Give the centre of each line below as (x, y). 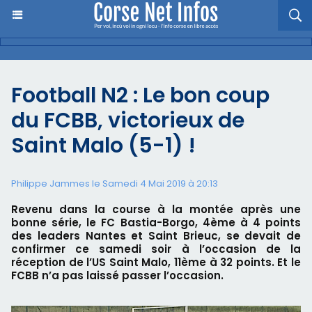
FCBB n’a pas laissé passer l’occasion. (117, 275)
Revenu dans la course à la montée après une (156, 209)
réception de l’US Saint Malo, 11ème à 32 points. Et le (156, 262)
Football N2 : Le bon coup (140, 95)
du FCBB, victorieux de (128, 120)
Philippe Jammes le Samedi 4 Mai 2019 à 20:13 (115, 184)
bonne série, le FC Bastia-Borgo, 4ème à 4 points (156, 223)
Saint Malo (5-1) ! (103, 146)
